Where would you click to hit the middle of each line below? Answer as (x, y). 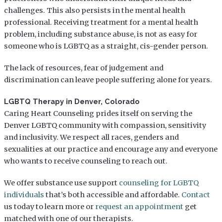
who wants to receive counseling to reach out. (85, 161)
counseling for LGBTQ (159, 183)
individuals (24, 194)
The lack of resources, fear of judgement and (83, 68)
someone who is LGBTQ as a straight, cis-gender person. (106, 46)
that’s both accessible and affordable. (112, 194)
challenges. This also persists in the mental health (94, 10)
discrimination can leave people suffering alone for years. (108, 80)
